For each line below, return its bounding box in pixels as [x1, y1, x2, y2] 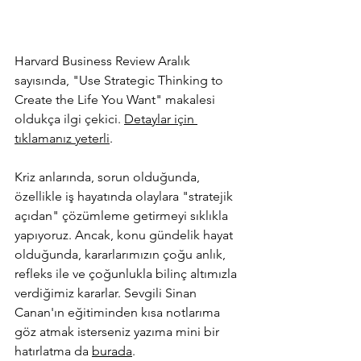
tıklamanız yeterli [15, 130, 110, 146]
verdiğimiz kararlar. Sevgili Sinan [15, 284, 200, 301]
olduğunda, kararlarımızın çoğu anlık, [15, 246, 229, 262]
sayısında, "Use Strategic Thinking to [15, 72, 226, 88]
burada [92, 342, 132, 359]
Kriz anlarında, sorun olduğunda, [15, 168, 203, 185]
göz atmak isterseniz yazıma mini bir [15, 323, 222, 339]
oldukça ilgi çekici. [15, 110, 124, 127]
